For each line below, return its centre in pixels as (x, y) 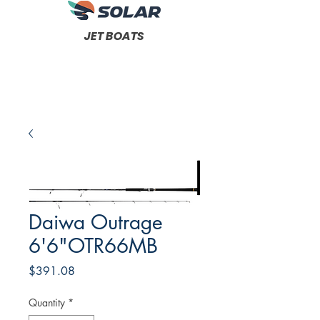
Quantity (47, 302)
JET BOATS (114, 36)
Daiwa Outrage (96, 222)
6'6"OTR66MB (93, 246)
